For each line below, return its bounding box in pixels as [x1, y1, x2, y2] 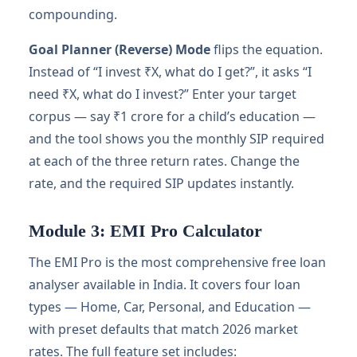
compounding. [29, 6, 117, 23]
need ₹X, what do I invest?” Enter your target [29, 85, 296, 103]
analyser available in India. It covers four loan [29, 276, 300, 293]
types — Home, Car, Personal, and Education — [29, 298, 311, 316]
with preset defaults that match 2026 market [29, 320, 298, 338]
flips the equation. [210, 41, 323, 58]
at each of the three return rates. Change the [29, 152, 300, 170]
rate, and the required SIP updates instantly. [29, 175, 294, 192]
